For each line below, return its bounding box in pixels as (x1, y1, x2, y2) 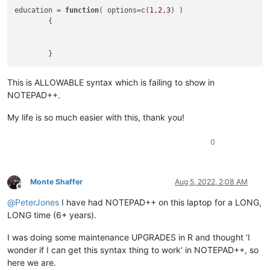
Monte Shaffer (30, 177, 83, 187)
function (65, 6, 99, 15)
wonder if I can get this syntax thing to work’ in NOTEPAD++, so (7, 245, 259, 256)
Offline (19, 186, 41, 195)
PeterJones (15, 197, 59, 208)
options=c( (103, 6, 150, 15)
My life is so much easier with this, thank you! (7, 112, 184, 123)
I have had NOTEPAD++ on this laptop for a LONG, (59, 197, 262, 208)
